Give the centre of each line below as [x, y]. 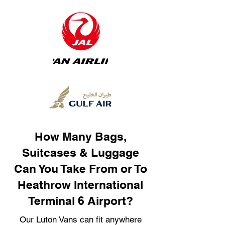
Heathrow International [80, 185]
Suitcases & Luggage [80, 152]
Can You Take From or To [80, 168]
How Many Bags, [80, 136]
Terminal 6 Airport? [80, 201]
